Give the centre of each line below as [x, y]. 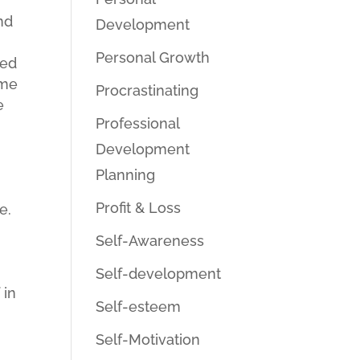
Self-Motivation [148, 340]
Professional [138, 123]
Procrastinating [147, 90]
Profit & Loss [139, 208]
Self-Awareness [150, 241]
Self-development [159, 274]
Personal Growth [153, 57]
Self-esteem [139, 307]
